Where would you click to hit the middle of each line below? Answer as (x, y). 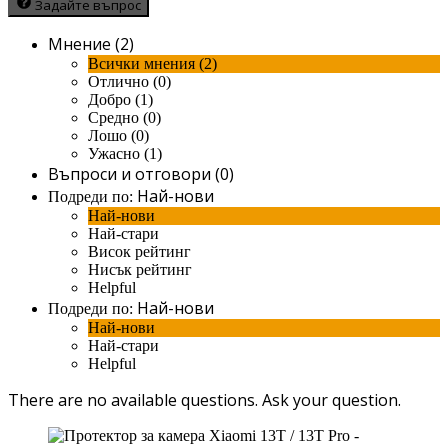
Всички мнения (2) (152, 63)
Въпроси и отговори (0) (141, 173)
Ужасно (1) (125, 153)
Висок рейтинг (139, 251)
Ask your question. (331, 399)
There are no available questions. (135, 399)
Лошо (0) (118, 135)
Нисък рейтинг (140, 269)
